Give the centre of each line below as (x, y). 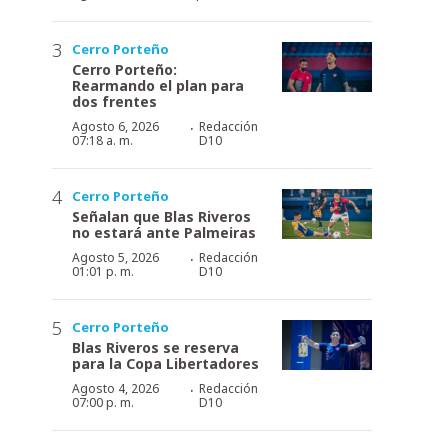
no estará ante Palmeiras (164, 232)
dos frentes (114, 101)
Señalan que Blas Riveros (161, 216)
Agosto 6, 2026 (115, 126)
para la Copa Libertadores (165, 363)
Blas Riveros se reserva (155, 347)
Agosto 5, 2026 (115, 257)
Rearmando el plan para (158, 85)
